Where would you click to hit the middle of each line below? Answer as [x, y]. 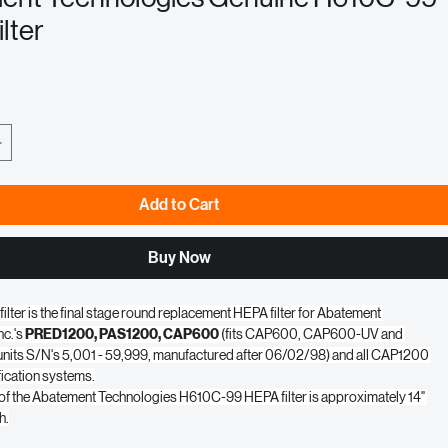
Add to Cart [179, 274]
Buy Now [179, 327]
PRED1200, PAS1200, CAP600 [122, 404]
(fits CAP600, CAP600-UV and [312, 403]
